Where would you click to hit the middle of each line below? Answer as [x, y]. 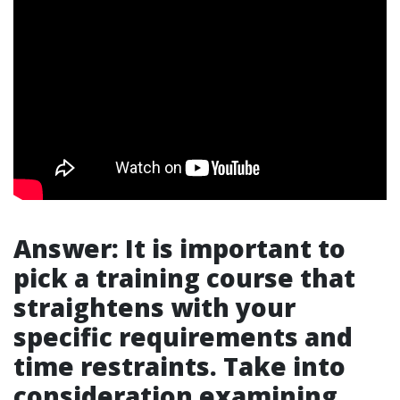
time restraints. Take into [179, 367]
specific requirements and [183, 337]
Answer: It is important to [179, 249]
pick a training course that [184, 278]
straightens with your [154, 308]
